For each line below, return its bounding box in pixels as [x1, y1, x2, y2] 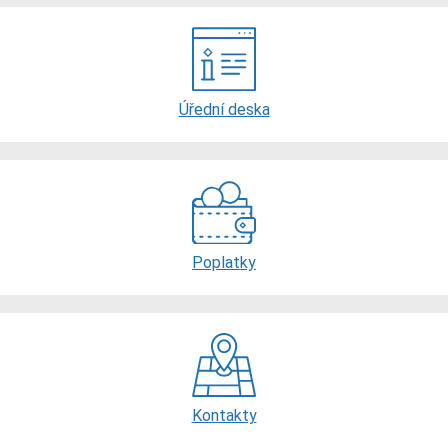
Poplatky [192, 253, 256, 272]
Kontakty [191, 406, 257, 425]
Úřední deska [178, 100, 270, 119]
